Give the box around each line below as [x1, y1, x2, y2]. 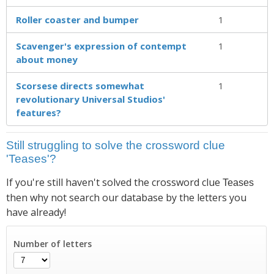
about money [16, 53, 78, 65]
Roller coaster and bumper [16, 13, 139, 26]
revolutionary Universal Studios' [16, 92, 165, 105]
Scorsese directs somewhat [16, 79, 144, 92]
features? [16, 106, 61, 119]
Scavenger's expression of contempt [16, 39, 187, 52]
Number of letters [13, 237, 92, 250]
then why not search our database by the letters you [6, 190, 246, 204]
